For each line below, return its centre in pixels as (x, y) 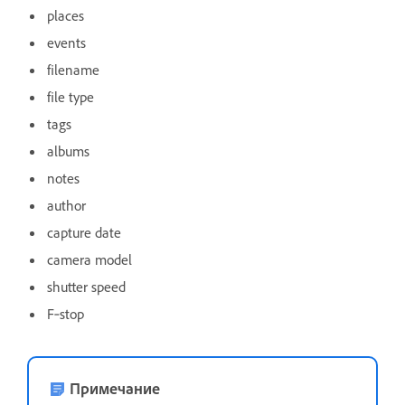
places (66, 15)
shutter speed (86, 286)
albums (68, 151)
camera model (89, 259)
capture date (84, 232)
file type (71, 96)
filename (73, 69)
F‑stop (66, 313)
